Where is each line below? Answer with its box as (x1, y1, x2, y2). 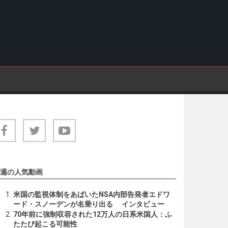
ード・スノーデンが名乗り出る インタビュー (13, 200, 164, 208)
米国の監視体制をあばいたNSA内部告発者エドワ (13, 190, 170, 198)
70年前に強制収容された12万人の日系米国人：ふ (13, 210, 172, 218)
